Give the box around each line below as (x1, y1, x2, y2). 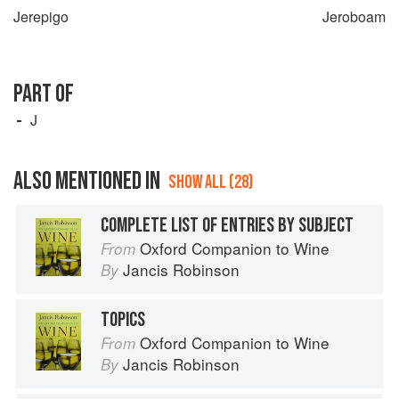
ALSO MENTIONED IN (13, 167, 160, 197)
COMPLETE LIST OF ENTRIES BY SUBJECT (101, 213, 354, 239)
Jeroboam (322, 6, 386, 28)
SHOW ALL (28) (168, 171, 253, 194)
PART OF (13, 79, 74, 110)
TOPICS (101, 307, 145, 333)
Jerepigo (13, 6, 69, 28)
